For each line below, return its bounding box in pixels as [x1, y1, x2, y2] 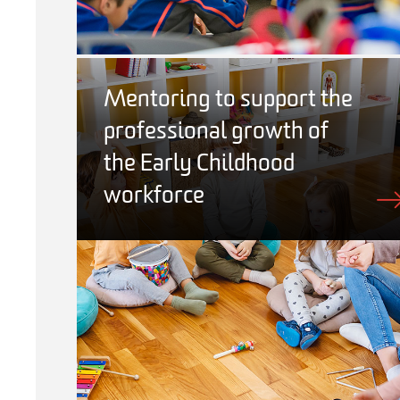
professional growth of [104, 120, 329, 145]
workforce [104, 184, 204, 209]
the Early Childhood [104, 152, 295, 177]
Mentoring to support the [104, 87, 353, 112]
